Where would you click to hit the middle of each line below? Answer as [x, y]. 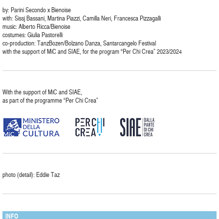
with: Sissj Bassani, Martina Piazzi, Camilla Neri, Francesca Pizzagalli [82, 18]
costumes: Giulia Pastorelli [33, 35]
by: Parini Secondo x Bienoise [37, 10]
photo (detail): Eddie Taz [31, 175]
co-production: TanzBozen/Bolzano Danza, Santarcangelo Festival [79, 43]
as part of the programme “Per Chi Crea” [50, 100]
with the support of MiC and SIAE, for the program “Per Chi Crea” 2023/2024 [92, 51]
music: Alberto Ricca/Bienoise [36, 26]
